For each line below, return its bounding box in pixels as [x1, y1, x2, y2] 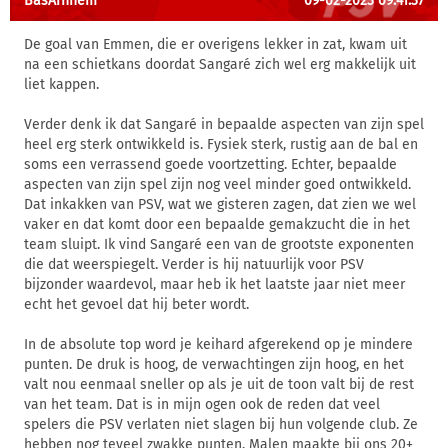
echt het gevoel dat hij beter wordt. [24, 296, 249, 313]
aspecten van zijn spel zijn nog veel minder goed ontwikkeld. [24, 176, 411, 193]
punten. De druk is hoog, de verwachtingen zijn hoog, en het [24, 356, 404, 373]
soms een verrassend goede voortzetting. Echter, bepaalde [24, 156, 397, 173]
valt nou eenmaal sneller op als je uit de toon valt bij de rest [24, 376, 414, 393]
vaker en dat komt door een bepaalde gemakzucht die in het [24, 216, 410, 233]
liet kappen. [24, 76, 99, 93]
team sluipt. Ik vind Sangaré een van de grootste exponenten [24, 236, 414, 253]
